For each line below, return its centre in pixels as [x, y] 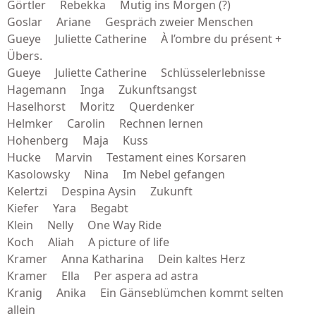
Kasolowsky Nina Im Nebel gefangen [116, 174]
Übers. [25, 56]
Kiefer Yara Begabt [68, 208]
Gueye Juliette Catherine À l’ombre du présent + [144, 39]
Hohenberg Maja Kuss [78, 140]
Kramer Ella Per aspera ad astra [103, 276]
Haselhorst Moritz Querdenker [101, 107]
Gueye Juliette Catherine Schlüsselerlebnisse [136, 73]
